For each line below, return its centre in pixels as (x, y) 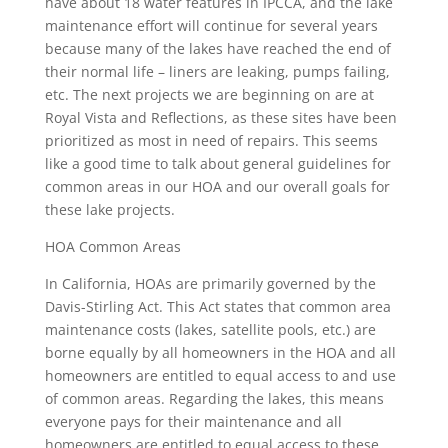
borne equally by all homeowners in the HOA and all (220, 352)
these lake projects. (109, 209)
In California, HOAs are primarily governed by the (210, 283)
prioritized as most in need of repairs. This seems (211, 140)
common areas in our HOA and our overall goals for (217, 186)
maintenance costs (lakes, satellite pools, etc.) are (210, 329)
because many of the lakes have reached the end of (217, 48)
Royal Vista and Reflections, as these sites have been (220, 117)
